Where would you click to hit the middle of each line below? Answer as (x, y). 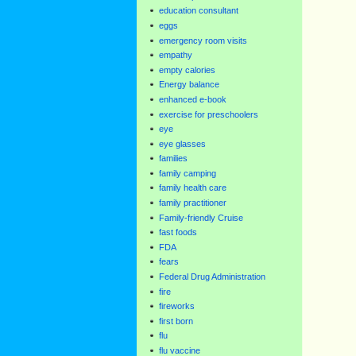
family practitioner (193, 203)
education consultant (199, 11)
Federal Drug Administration (212, 277)
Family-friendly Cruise (201, 217)
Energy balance (189, 85)
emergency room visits (203, 40)
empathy (176, 55)
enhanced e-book (193, 99)
